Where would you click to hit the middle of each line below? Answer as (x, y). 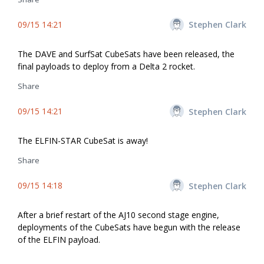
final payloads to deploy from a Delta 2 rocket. (106, 66)
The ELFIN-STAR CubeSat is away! (83, 141)
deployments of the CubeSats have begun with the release (129, 227)
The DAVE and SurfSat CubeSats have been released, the (126, 54)
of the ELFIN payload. (59, 240)
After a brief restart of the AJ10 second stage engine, (118, 215)
